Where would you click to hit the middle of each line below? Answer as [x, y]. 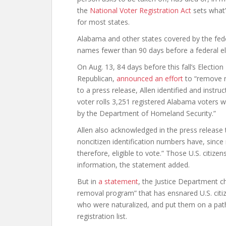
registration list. [102, 216]
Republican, [97, 78]
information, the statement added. [133, 165]
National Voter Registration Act [140, 10]
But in [88, 181]
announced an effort [150, 78]
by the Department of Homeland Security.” [147, 113]
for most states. [103, 22]
